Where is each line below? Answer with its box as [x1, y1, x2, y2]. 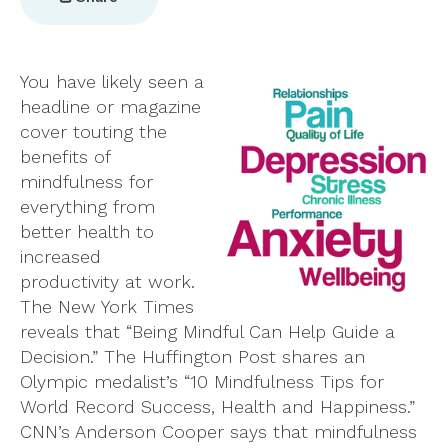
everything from [20, 195, 155, 217]
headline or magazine [20, 95, 201, 117]
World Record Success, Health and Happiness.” [20, 395, 415, 417]
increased [20, 245, 101, 267]
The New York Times [20, 295, 194, 317]
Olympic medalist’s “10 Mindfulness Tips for [20, 370, 384, 392]
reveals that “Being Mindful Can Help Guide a [20, 320, 395, 342]
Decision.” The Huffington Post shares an [20, 345, 365, 367]
